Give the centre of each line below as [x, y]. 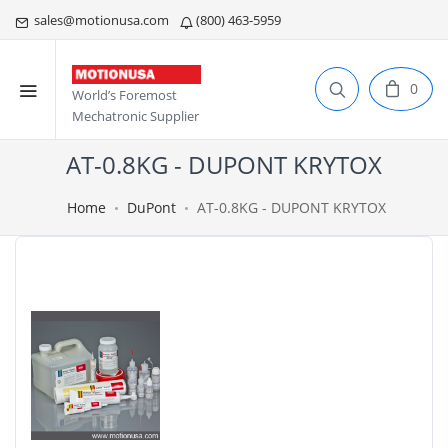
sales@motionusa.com [100, 20]
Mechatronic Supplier [135, 116]
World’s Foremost [124, 95]
